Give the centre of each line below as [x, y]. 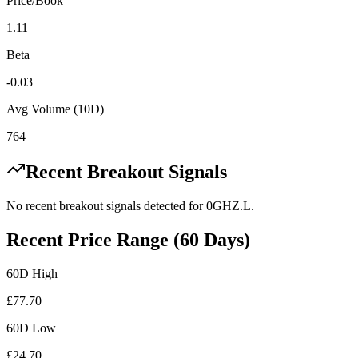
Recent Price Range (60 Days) [128, 240]
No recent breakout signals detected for [106, 206]
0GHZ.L [229, 206]
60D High [32, 274]
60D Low [31, 328]
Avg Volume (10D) [55, 109]
